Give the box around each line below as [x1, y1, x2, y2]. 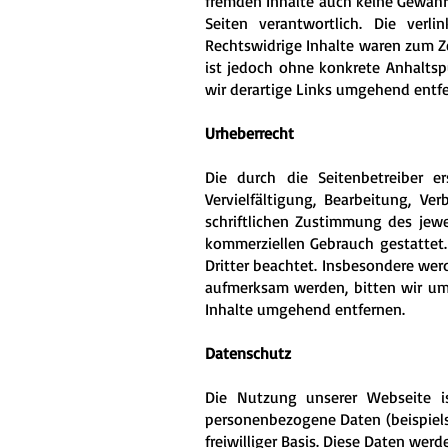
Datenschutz [205, 343, 291, 363]
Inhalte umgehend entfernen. [205, 299, 405, 319]
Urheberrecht [205, 123, 294, 143]
